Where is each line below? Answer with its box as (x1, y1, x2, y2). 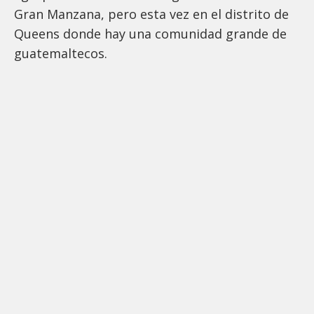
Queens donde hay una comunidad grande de (14, 25, 287, 43)
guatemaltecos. (14, 45, 111, 62)
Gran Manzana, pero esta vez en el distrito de (14, 6, 289, 23)
